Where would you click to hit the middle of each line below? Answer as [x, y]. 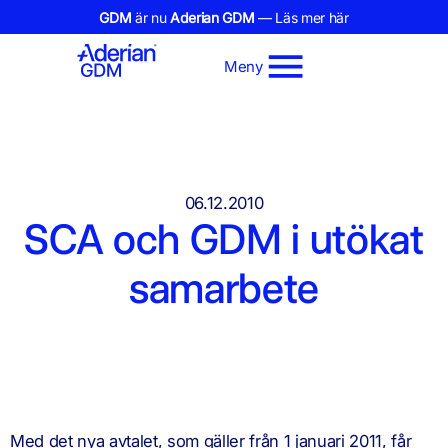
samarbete [223, 288]
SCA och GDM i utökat [224, 239]
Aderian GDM [212, 17]
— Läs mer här [301, 17]
